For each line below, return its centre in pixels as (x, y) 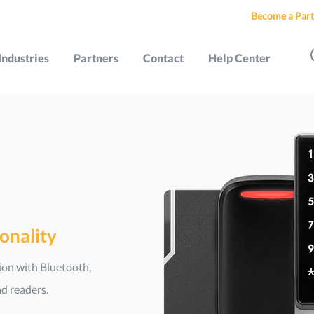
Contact (163, 58)
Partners (96, 58)
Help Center (239, 58)
